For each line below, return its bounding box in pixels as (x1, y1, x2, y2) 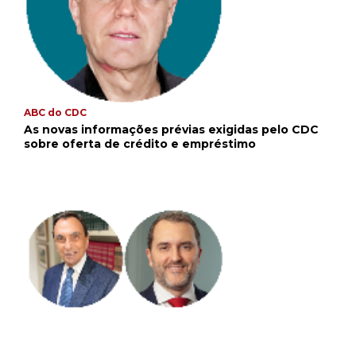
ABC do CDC (24, 106, 87, 119)
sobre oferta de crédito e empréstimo (24, 137, 256, 152)
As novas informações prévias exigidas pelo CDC (24, 122, 319, 137)
